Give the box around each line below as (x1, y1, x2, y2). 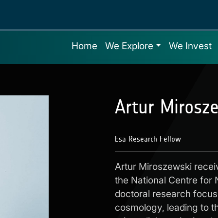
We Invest (169, 40, 212, 52)
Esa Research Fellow (115, 134, 181, 144)
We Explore (105, 40, 153, 52)
